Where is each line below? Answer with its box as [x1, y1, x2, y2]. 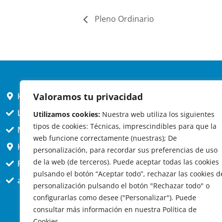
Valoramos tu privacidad [33, 91, 143, 103]
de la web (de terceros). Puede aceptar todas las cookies [33, 157, 219, 166]
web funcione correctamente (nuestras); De [33, 133, 177, 143]
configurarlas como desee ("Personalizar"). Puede [33, 193, 196, 202]
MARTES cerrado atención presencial [17, 124, 156, 136]
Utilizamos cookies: [33, 110, 100, 119]
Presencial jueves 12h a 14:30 [17, 158, 126, 169]
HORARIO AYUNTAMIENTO [17, 91, 120, 102]
